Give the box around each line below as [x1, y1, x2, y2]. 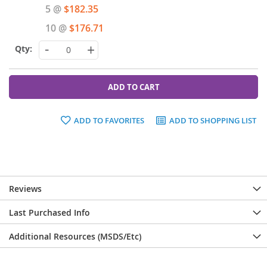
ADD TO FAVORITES [74, 114, 144, 126]
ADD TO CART [107, 81, 160, 92]
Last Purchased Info [9, 206, 90, 218]
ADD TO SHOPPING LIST [169, 114, 256, 126]
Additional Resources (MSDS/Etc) [9, 230, 141, 242]
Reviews [9, 182, 42, 194]
